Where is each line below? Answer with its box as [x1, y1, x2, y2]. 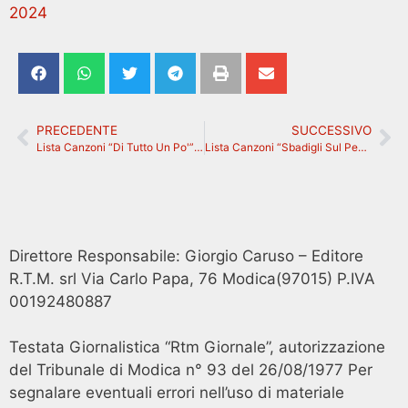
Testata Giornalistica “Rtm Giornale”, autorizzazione [9, 338, 385, 357]
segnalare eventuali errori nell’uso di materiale [9, 383, 344, 403]
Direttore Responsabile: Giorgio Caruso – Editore [9, 246, 363, 265]
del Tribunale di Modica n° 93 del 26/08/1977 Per [9, 361, 372, 380]
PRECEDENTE [36, 122, 117, 138]
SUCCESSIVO [291, 122, 372, 138]
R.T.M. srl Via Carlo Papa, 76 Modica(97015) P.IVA [9, 269, 375, 288]
